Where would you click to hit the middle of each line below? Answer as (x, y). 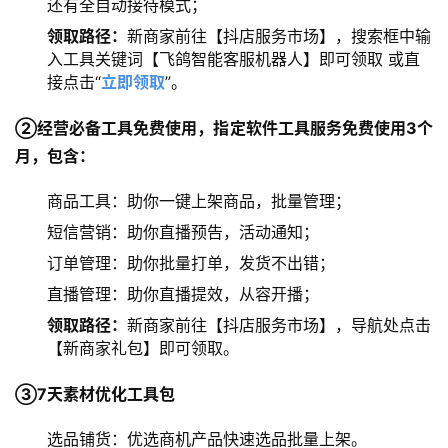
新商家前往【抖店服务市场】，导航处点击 (279, 325)
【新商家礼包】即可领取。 (143, 348)
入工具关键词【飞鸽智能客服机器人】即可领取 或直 (233, 59)
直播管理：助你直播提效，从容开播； (183, 294)
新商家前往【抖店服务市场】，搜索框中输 (279, 36)
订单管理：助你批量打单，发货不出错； (191, 263)
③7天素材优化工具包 (95, 394)
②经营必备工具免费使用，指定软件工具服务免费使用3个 (224, 128)
